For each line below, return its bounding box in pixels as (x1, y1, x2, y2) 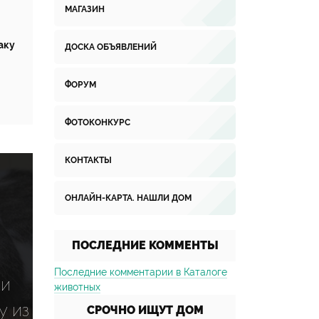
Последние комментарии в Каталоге (54, 266, 227, 278)
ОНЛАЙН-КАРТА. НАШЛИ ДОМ (65, 193, 192, 203)
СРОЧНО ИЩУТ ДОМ (86, 303, 204, 317)
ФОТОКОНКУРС (65, 117, 130, 127)
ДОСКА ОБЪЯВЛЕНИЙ (65, 42, 157, 52)
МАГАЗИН (65, 4, 105, 14)
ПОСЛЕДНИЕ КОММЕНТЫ (71, 239, 219, 252)
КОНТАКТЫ (65, 155, 112, 165)
